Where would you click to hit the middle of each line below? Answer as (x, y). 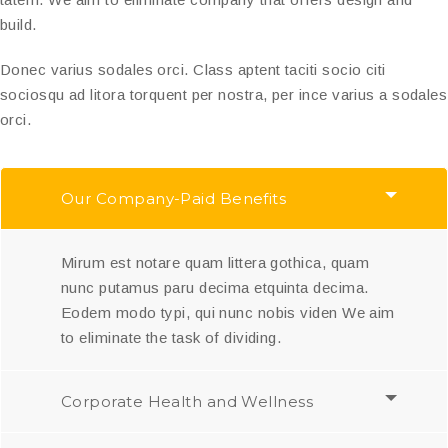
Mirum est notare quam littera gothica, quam (215, 262)
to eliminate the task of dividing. (171, 337)
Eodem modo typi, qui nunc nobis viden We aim (228, 312)
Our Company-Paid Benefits (174, 198)
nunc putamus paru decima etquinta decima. (215, 287)
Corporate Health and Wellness (187, 401)
